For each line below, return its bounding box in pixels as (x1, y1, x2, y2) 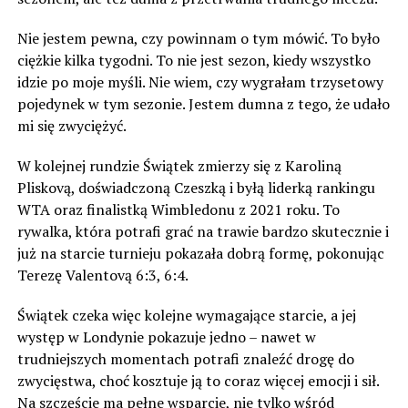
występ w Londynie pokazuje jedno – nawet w (16, 326, 316, 347)
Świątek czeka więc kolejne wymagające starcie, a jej (16, 304, 356, 325)
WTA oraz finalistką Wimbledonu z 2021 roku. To (16, 199, 340, 219)
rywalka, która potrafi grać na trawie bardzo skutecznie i (16, 220, 389, 241)
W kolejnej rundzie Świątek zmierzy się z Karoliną (16, 155, 342, 176)
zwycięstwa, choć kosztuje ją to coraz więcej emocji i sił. (16, 370, 379, 391)
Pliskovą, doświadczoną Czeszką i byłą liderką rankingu (16, 177, 375, 198)
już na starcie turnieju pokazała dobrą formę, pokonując (16, 242, 384, 263)
